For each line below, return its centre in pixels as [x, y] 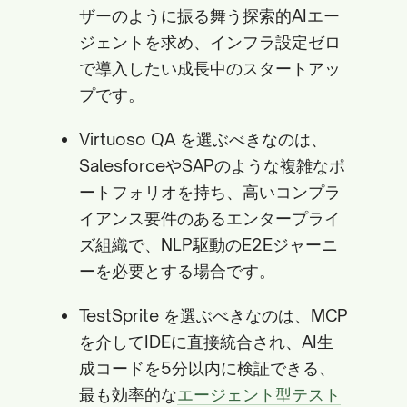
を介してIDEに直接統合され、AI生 [206, 342]
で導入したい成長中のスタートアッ [210, 68]
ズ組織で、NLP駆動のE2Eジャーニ [208, 244]
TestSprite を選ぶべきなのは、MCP [213, 315]
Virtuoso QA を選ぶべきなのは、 [203, 139]
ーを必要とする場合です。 [177, 271]
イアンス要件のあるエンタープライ [210, 218]
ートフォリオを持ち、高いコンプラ [210, 192]
